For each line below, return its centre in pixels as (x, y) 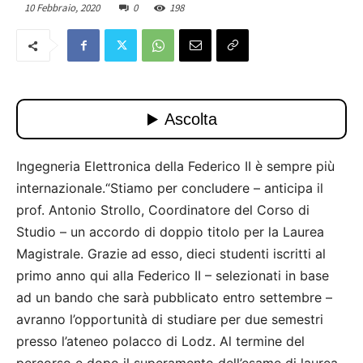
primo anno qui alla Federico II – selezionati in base (173, 276)
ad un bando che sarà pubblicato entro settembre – (174, 298)
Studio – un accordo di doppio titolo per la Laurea (170, 232)
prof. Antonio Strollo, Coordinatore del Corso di (163, 210)
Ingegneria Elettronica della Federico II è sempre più (175, 167)
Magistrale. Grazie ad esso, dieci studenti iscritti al (171, 254)
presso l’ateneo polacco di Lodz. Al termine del (160, 342)
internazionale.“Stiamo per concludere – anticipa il (170, 188)
